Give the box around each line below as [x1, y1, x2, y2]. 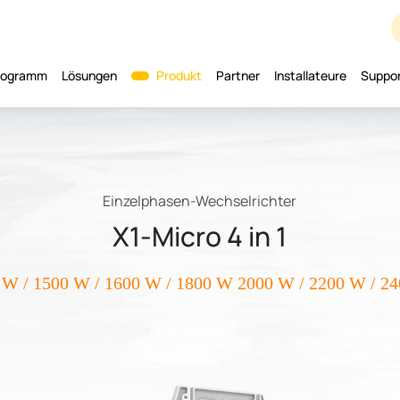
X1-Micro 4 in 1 [112, 218, 287, 254]
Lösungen [62, 67, 118, 84]
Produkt [156, 67, 203, 84]
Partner [216, 67, 261, 84]
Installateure [274, 67, 347, 84]
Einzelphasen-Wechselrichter [103, 191, 297, 211]
